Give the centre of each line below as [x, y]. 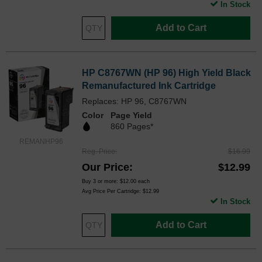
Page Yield [131, 115]
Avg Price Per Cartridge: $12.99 [120, 191]
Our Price [106, 167]
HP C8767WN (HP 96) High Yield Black [166, 73]
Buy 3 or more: [101, 181]
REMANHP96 [41, 141]
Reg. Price [99, 151]
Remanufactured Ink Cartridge [149, 85]
